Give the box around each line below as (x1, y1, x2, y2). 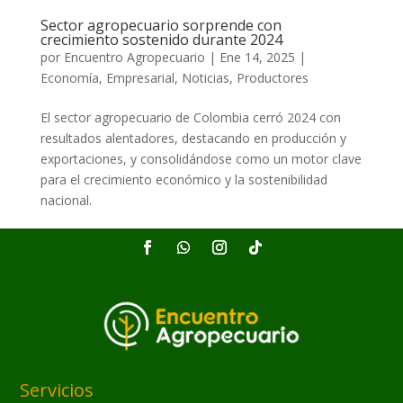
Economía (40, 68, 99, 86)
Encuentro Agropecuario (63, 48, 205, 66)
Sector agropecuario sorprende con (40, 14, 282, 35)
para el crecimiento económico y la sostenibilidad (40, 170, 327, 188)
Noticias (181, 68, 229, 86)
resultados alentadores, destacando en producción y (40, 129, 346, 147)
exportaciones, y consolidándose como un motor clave (40, 149, 362, 167)
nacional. (40, 191, 92, 209)
